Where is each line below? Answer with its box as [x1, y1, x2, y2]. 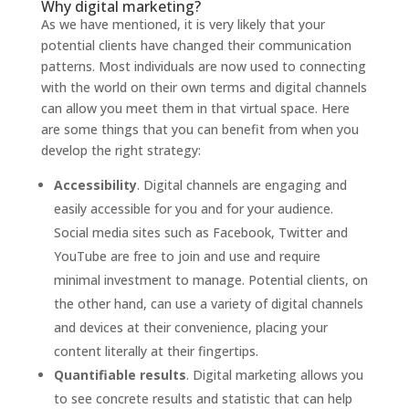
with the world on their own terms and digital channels [40, 79, 367, 97]
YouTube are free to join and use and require [53, 247, 320, 266]
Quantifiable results [53, 366, 186, 384]
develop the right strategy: [40, 142, 201, 160]
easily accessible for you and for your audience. [53, 200, 333, 218]
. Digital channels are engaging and [136, 176, 347, 194]
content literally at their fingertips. [53, 342, 258, 361]
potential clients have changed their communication [40, 37, 351, 55]
